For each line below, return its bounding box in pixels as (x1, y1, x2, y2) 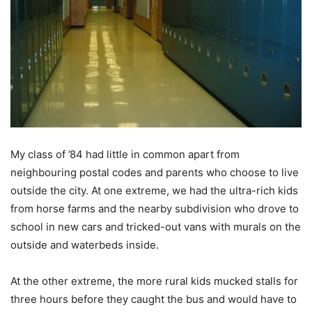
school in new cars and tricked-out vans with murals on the (10, 219, 301, 233)
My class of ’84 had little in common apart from (10, 147, 240, 161)
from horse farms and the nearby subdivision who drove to (10, 201, 299, 215)
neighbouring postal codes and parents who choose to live (10, 165, 299, 179)
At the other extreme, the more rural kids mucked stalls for (10, 274, 298, 288)
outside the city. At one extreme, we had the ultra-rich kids (10, 183, 298, 197)
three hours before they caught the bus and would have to (10, 292, 297, 306)
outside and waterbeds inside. (10, 237, 159, 251)
